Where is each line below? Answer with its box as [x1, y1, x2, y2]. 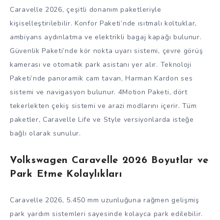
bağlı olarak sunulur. [10, 128, 81, 138]
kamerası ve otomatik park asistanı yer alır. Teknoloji [10, 59, 192, 69]
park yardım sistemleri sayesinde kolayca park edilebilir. [10, 209, 203, 219]
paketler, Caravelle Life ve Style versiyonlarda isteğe [10, 114, 194, 124]
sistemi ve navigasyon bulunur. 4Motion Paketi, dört [10, 87, 188, 97]
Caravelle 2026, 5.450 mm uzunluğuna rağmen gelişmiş [10, 195, 199, 205]
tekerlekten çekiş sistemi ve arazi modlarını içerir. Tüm [10, 101, 197, 110]
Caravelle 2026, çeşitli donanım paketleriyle [10, 4, 162, 14]
